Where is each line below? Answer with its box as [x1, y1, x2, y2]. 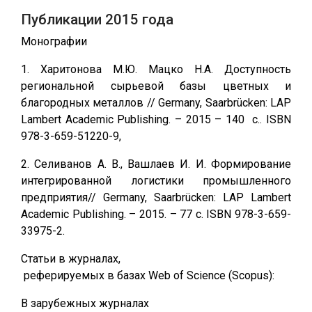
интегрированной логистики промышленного [21, 174, 291, 187]
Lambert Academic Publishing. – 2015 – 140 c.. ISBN [21, 113, 291, 126]
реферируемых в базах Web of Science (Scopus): [21, 269, 274, 282]
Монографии [21, 35, 87, 48]
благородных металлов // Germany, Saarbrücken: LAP [21, 96, 291, 109]
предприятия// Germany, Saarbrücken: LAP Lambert [21, 191, 291, 204]
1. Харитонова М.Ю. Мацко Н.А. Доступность [21, 63, 291, 76]
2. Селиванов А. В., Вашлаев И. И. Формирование [21, 157, 291, 171]
